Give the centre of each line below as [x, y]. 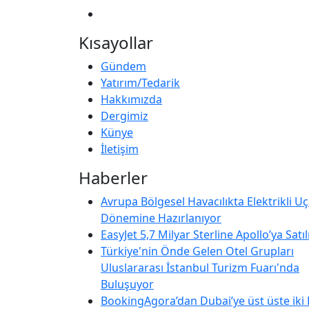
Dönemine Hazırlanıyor [161, 218]
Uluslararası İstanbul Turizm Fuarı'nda [200, 267]
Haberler [113, 177]
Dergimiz [124, 116]
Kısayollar [116, 42]
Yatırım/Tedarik [140, 82]
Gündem [123, 66]
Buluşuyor [127, 284]
